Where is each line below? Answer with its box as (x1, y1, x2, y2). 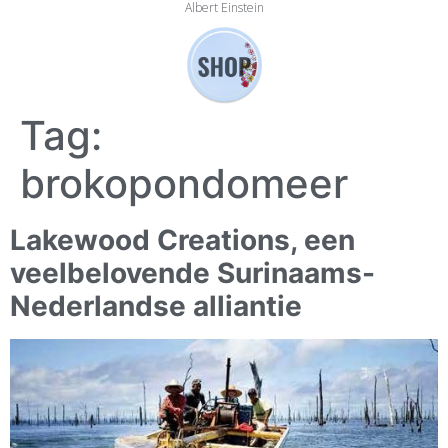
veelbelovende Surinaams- (10, 256, 375, 291)
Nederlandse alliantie (10, 289, 302, 324)
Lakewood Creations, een (10, 223, 355, 258)
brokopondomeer (20, 159, 348, 209)
